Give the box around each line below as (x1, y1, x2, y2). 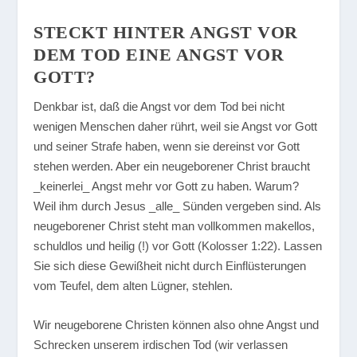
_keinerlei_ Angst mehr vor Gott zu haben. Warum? (33, 179, 300, 193)
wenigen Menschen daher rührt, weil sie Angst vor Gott (33, 120, 318, 133)
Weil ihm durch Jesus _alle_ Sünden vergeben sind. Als (33, 199, 322, 213)
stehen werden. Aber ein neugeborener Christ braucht (33, 159, 311, 173)
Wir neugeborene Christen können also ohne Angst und (33, 318, 320, 331)
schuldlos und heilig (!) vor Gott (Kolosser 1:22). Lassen (33, 239, 323, 253)
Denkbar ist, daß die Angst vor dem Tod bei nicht (33, 100, 285, 113)
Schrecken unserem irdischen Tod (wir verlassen (33, 338, 288, 351)
